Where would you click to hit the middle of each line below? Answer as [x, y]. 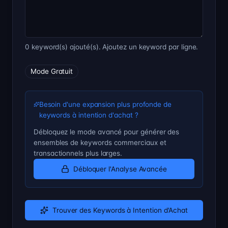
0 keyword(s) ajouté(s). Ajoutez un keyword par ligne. [112, 47]
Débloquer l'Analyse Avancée [120, 169]
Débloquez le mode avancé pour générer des [107, 132]
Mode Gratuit [52, 71]
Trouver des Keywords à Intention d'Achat [120, 210]
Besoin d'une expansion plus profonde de [105, 104]
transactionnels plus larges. [78, 153]
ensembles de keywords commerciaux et [100, 142]
